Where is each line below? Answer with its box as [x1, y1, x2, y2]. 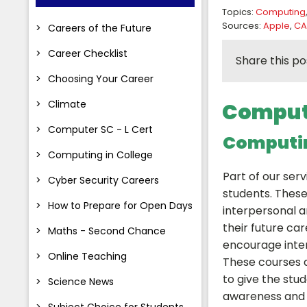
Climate [48, 97, 86, 111]
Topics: [222, 5, 256, 19]
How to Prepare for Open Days [48, 198, 193, 212]
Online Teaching [48, 249, 127, 263]
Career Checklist [48, 46, 127, 60]
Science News [48, 274, 114, 288]
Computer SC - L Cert [48, 122, 153, 136]
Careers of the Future [48, 21, 151, 35]
